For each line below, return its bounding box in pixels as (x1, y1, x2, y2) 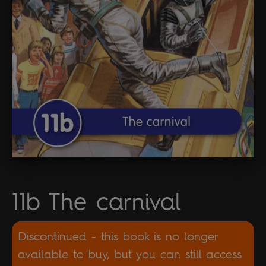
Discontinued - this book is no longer (18, 229, 218, 244)
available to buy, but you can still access (18, 247, 242, 262)
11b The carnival (12, 187, 181, 216)
